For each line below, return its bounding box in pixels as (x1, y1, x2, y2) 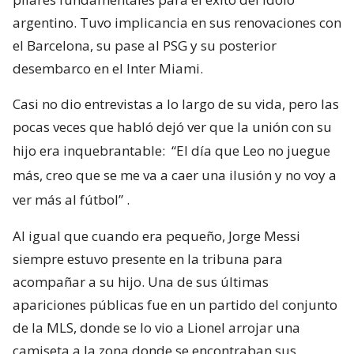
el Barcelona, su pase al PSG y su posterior (13, 36, 277, 55)
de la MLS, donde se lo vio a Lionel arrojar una (13, 318, 300, 337)
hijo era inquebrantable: (13, 141, 168, 160)
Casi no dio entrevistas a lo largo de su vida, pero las (13, 95, 339, 114)
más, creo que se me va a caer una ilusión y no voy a (13, 166, 337, 185)
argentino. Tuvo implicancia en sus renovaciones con (13, 13, 341, 32)
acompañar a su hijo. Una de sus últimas (13, 273, 269, 292)
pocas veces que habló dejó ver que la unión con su (13, 118, 332, 137)
